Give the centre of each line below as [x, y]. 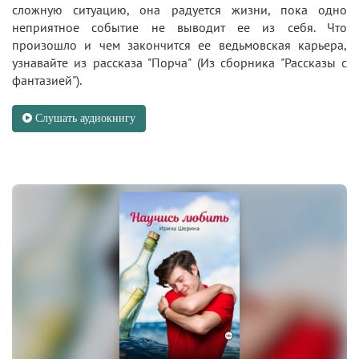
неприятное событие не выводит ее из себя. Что [179, 27]
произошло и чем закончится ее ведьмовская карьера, [179, 44]
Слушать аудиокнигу [84, 118]
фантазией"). [47, 80]
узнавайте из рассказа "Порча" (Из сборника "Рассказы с [179, 62]
